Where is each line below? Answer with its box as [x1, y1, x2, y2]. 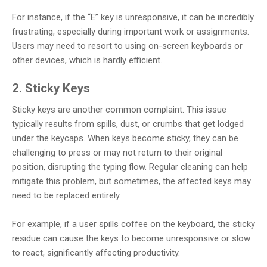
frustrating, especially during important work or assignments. [12, 26, 249, 37]
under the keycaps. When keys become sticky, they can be [12, 132, 238, 144]
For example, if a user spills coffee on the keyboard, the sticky [12, 219, 255, 230]
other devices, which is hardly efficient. [12, 54, 162, 66]
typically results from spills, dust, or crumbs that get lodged [12, 118, 244, 129]
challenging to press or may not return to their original [12, 147, 222, 158]
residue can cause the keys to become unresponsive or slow [12, 233, 250, 244]
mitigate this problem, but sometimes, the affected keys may [12, 175, 251, 187]
